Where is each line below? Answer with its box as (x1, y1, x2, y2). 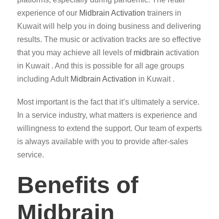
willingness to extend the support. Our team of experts (17, 124, 202, 132)
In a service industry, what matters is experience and (17, 111, 197, 119)
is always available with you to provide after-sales (17, 137, 188, 146)
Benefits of (17, 172, 138, 198)
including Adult (17, 75, 70, 83)
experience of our (17, 9, 79, 17)
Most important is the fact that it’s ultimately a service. (17, 98, 199, 106)
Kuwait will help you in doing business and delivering (17, 22, 201, 30)
